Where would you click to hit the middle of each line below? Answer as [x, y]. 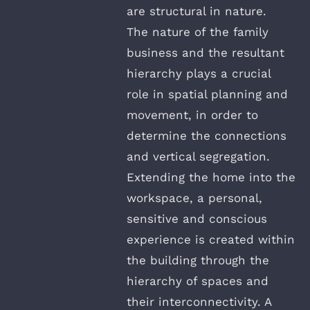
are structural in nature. [197, 11]
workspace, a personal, [194, 198]
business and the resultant [206, 53]
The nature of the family [198, 32]
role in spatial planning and [207, 94]
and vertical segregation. [198, 157]
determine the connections [207, 136]
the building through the [198, 261]
